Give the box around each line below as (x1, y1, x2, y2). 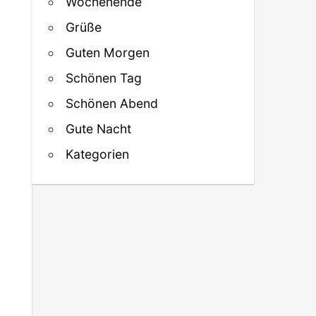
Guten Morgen (66, 44, 150, 60)
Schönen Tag (66, 70, 142, 85)
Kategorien (66, 146, 130, 162)
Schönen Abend (66, 95, 159, 111)
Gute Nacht (66, 121, 132, 136)
